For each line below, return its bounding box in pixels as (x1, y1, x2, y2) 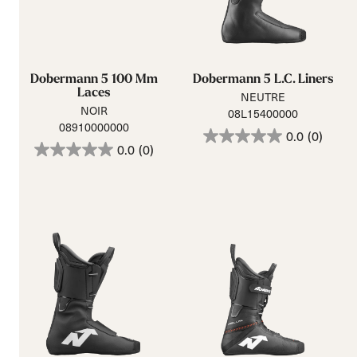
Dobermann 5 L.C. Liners (192, 72, 334, 85)
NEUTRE (241, 88, 285, 105)
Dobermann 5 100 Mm (30, 72, 158, 85)
